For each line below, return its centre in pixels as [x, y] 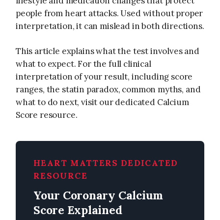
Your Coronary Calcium [98, 195]
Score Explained [78, 210]
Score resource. [47, 115]
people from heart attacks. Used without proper [110, 13]
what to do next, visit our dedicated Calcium [102, 102]
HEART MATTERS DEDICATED [106, 163]
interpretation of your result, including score [104, 77]
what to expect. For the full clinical [83, 64]
